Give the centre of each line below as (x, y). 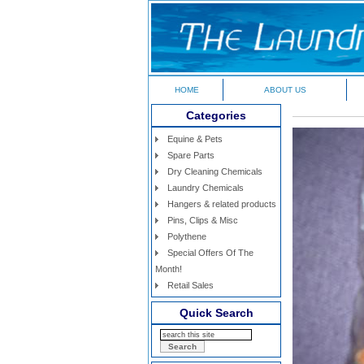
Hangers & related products (222, 204)
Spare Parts (191, 155)
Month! (169, 269)
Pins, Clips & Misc (203, 220)
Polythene (187, 236)
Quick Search (216, 313)
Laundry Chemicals (206, 188)
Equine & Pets (195, 139)
